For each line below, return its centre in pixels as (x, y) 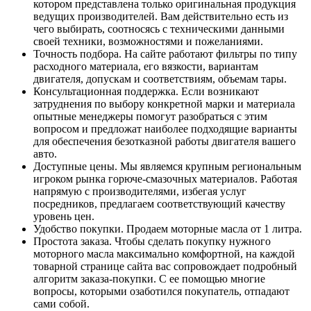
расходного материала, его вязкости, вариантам (146, 67)
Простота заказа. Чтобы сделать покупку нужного (152, 242)
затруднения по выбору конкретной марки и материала (164, 104)
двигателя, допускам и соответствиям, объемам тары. (160, 79)
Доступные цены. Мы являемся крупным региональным (167, 167)
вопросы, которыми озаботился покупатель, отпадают (161, 292)
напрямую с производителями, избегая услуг (140, 192)
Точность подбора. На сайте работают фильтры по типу (165, 54)
